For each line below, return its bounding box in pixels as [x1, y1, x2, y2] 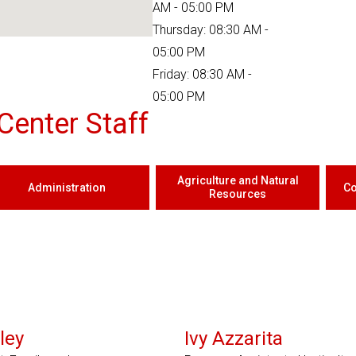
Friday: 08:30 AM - [152, 67, 252, 82]
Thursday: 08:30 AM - [152, 22, 269, 37]
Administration [28, 180, 106, 194]
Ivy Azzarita [184, 327, 283, 350]
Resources [209, 188, 267, 200]
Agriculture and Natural [176, 174, 299, 187]
